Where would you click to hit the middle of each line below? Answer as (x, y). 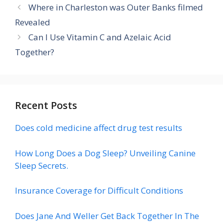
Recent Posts (46, 105)
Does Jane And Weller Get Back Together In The (107, 216)
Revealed (33, 22)
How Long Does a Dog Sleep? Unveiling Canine (105, 153)
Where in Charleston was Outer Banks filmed (116, 7)
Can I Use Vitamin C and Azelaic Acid (100, 37)
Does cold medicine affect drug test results (99, 128)
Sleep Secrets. (42, 165)
